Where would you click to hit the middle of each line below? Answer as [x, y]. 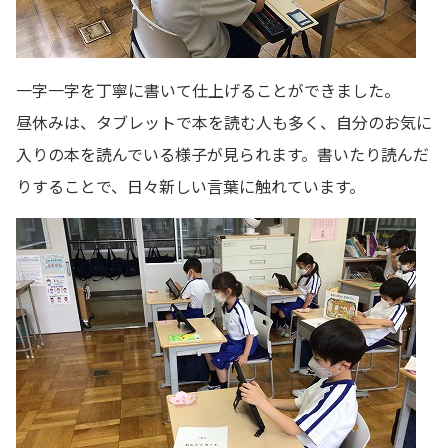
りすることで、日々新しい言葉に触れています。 [190, 185]
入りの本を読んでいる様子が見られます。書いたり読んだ [222, 153]
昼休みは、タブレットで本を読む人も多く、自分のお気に [224, 121]
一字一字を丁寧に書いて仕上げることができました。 [208, 89]
